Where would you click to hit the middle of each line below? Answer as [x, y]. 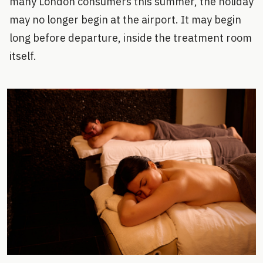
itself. [23, 56]
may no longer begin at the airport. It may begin [125, 20]
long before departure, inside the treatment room [131, 38]
